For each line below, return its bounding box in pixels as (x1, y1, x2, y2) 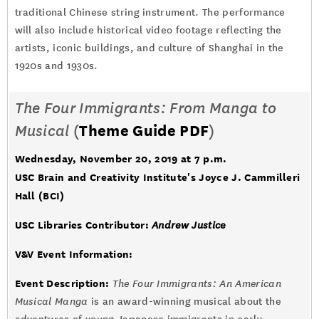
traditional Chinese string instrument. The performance (14, 6, 286, 19)
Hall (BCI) (14, 189, 65, 202)
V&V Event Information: (14, 248, 133, 260)
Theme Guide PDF (79, 122, 209, 140)
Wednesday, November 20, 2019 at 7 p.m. (14, 152, 227, 164)
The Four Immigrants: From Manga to (14, 99, 277, 117)
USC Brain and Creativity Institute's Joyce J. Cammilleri (14, 171, 300, 183)
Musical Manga (14, 296, 88, 308)
